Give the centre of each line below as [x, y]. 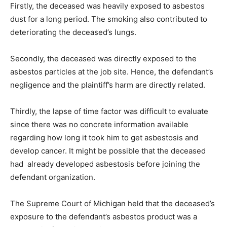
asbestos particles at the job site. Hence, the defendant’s [112, 71]
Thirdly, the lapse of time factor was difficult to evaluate [109, 111]
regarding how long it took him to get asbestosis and [104, 137]
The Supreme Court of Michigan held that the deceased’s [112, 203]
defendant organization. [53, 177]
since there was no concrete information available [99, 124]
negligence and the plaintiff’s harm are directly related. [108, 85]
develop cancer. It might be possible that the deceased [108, 150]
